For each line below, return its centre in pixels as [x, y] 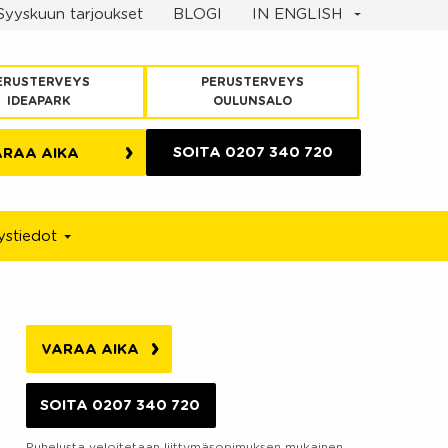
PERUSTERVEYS [252, 82]
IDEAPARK [38, 101]
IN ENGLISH [299, 14]
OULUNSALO [252, 101]
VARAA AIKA [90, 350]
